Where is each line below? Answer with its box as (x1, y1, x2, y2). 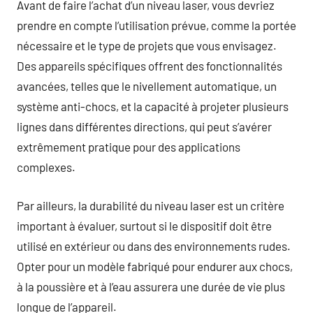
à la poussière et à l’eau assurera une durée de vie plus (17, 279, 285, 293)
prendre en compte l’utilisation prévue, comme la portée (17, 18, 296, 32)
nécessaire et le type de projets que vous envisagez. (17, 38, 277, 52)
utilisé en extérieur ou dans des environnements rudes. (17, 238, 291, 253)
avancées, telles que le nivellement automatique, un (17, 79, 277, 93)
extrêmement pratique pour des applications (17, 140, 240, 154)
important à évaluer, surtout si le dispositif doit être (17, 218, 272, 233)
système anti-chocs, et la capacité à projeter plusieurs (17, 99, 289, 113)
